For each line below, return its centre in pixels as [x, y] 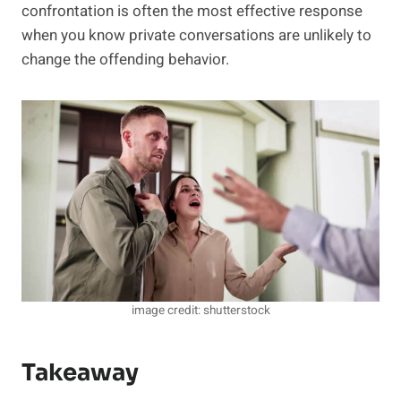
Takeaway [80, 373]
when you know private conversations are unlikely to [196, 36]
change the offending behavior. [125, 60]
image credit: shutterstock [200, 311]
